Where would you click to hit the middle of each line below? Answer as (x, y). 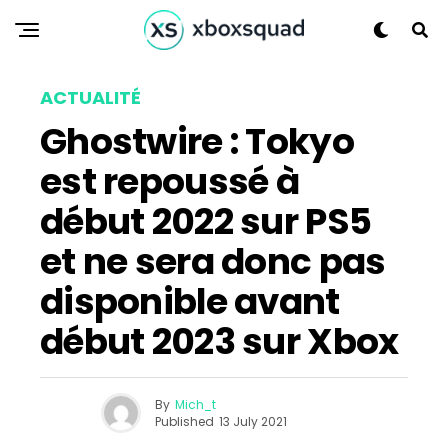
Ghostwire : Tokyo (197, 141)
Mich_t (195, 404)
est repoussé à (169, 181)
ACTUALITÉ (90, 97)
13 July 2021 (252, 421)
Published (184, 421)
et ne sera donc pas (213, 261)
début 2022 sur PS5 (206, 221)
